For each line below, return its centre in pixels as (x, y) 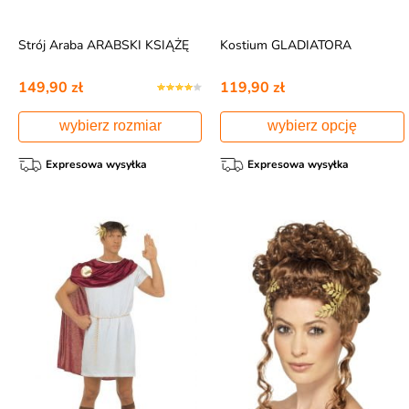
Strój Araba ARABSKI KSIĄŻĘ (103, 45)
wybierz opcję (313, 126)
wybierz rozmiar (110, 126)
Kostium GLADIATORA (286, 45)
